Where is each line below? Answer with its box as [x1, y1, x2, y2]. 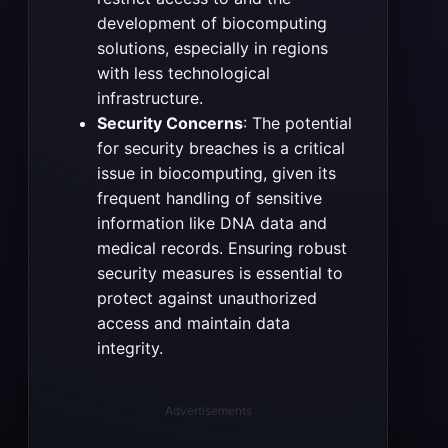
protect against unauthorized [97, 288, 317, 309]
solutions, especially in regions [97, 38, 328, 59]
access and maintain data [97, 313, 290, 334]
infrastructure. [97, 88, 203, 109]
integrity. [97, 338, 163, 359]
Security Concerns [97, 113, 243, 134]
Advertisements [164, 403, 252, 419]
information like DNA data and [97, 213, 327, 234]
